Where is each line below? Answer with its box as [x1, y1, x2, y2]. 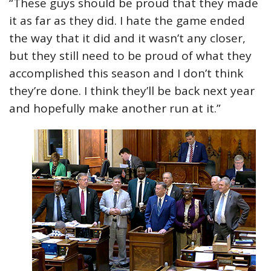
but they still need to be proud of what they [9, 48, 252, 64]
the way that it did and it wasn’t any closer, [9, 30, 246, 46]
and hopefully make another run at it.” [9, 100, 221, 116]
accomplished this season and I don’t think [9, 65, 243, 81]
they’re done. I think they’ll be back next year [9, 83, 255, 99]
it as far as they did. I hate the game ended [9, 13, 245, 28]
